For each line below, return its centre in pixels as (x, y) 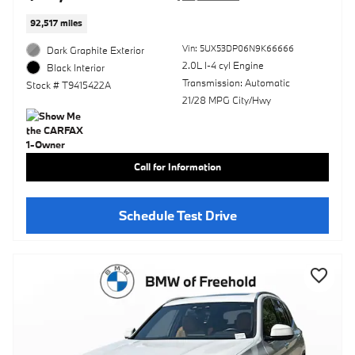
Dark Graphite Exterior (96, 50)
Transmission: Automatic (236, 82)
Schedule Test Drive (177, 215)
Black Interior (76, 68)
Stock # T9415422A (69, 85)
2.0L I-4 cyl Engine (223, 65)
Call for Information (177, 167)
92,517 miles (57, 23)
